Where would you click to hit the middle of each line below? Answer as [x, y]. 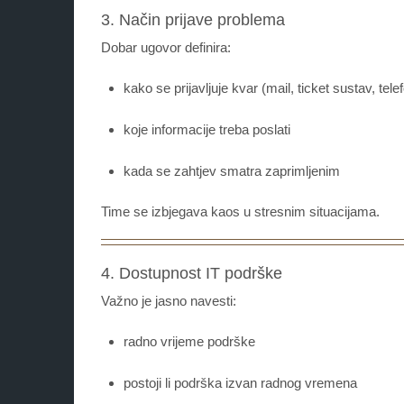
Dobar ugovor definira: [166, 48]
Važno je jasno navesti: [169, 301]
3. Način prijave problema [193, 20]
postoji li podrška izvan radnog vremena [240, 383]
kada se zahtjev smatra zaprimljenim [232, 171]
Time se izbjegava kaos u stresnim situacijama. [240, 212]
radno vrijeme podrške [189, 342]
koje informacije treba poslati [207, 130]
